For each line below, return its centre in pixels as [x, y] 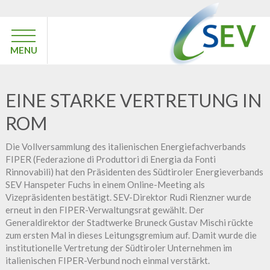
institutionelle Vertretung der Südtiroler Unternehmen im [118, 247]
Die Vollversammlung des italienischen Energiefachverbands [125, 146]
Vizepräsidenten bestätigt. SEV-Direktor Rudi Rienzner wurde [128, 197]
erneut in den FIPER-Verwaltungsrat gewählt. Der [105, 209]
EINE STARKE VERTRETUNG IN [133, 100]
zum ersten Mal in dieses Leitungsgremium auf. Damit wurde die [131, 235]
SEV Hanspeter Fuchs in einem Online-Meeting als [105, 184]
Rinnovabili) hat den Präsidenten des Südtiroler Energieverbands [134, 171]
